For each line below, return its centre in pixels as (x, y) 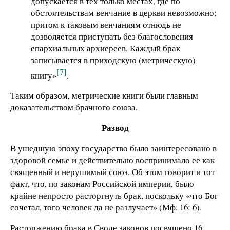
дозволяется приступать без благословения (112, 36)
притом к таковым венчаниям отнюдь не (106, 24)
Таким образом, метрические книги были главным (104, 95)
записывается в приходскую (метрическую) (113, 60)
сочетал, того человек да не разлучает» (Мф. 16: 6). (106, 207)
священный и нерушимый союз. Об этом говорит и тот (112, 171)
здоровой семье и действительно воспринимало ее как (112, 160)
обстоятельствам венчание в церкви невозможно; (124, 12)
